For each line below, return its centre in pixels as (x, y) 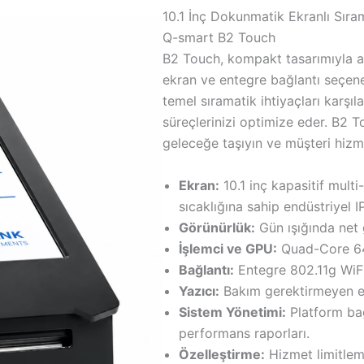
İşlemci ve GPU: (228, 248)
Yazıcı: (199, 290)
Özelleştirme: (222, 354)
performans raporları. (245, 333)
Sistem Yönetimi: (233, 312)
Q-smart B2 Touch (219, 38)
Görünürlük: (217, 227)
